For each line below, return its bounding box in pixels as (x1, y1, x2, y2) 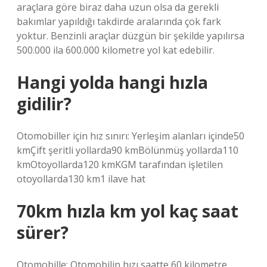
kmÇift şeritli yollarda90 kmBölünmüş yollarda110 (17, 144, 238, 157)
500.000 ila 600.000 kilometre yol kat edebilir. (17, 44, 215, 57)
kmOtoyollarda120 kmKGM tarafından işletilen (17, 158, 223, 171)
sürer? (17, 221, 69, 244)
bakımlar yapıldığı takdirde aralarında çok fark (17, 15, 221, 28)
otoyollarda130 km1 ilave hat (17, 172, 145, 185)
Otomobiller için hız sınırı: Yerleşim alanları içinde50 (17, 129, 244, 142)
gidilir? (17, 92, 72, 115)
